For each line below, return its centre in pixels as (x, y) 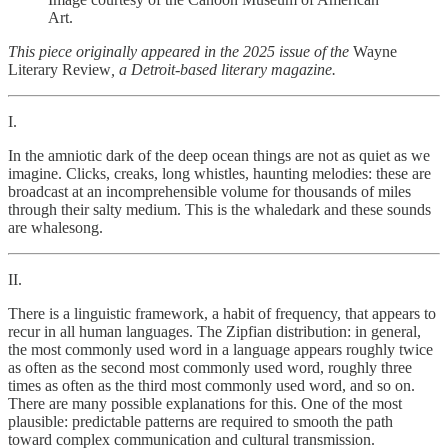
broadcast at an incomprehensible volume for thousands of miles (209, 191)
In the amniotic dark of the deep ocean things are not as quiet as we (219, 155)
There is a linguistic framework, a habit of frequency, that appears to (222, 313)
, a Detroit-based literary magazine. (223, 69)
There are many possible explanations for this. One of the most (205, 403)
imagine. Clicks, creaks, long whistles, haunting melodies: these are (219, 173)
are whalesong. (55, 227)
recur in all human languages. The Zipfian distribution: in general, (214, 331)
